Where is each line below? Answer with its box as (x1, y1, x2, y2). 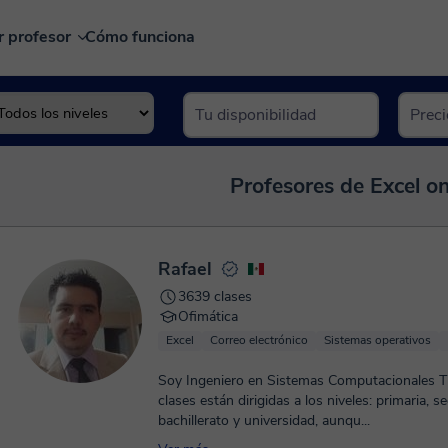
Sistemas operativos (324, 332, 431, 348)
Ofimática (178, 307, 238, 326)
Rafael (158, 257, 212, 281)
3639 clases (178, 287, 252, 306)
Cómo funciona (85, 26, 195, 48)
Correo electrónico (210, 332, 308, 348)
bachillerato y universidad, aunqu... (158, 411, 370, 430)
